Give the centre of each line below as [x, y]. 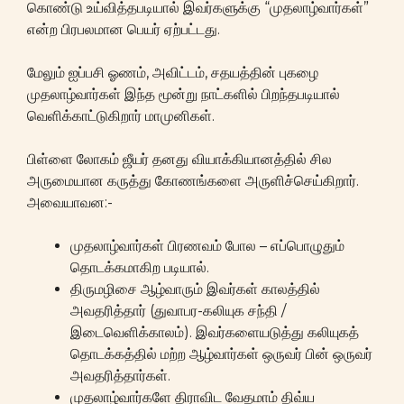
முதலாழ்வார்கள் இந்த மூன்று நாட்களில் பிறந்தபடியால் [184, 94]
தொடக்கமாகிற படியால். [140, 267]
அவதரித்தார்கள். [120, 375]
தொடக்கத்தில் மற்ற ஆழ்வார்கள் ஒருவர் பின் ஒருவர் [221, 353]
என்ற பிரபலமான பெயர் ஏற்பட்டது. [124, 29]
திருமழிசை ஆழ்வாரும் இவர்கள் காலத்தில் [195, 289]
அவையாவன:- [70, 202]
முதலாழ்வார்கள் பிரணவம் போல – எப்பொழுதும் [207, 245]
